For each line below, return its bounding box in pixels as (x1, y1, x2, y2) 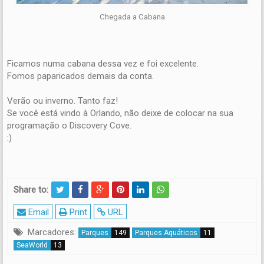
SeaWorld (16, 240, 48, 249)
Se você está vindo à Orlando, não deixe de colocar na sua (7, 107, 233, 118)
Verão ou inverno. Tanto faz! (7, 95, 118, 106)
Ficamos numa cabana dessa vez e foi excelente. (7, 58, 199, 69)
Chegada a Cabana (99, 11, 165, 21)
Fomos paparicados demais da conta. (7, 70, 154, 81)
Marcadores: (28, 226, 76, 237)
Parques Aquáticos (135, 228, 197, 237)
